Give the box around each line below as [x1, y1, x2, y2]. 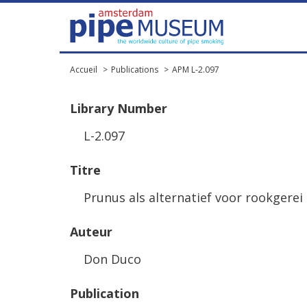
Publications [111, 64, 158, 75]
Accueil [70, 64, 97, 75]
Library [70, 100, 114, 116]
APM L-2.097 [172, 64, 219, 75]
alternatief [149, 189, 212, 206]
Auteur [70, 223, 112, 240]
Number [117, 100, 167, 116]
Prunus [84, 189, 125, 206]
